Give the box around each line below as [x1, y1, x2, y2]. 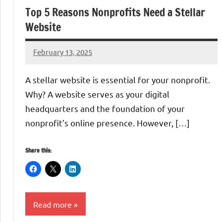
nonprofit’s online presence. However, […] [25, 117, 190, 128]
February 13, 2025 [33, 47, 92, 57]
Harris [33, 66, 54, 76]
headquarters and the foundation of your [25, 103, 185, 113]
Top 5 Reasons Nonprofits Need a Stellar [25, 4, 205, 20]
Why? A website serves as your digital [25, 89, 169, 99]
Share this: [25, 146, 52, 155]
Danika [33, 54, 57, 63]
